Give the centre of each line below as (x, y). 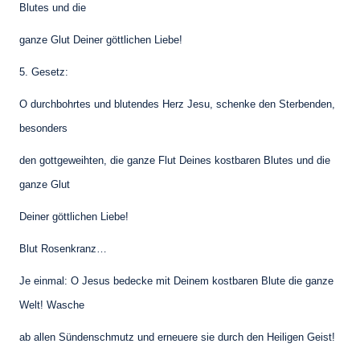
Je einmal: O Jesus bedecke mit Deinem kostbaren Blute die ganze (176, 281)
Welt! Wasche (52, 305)
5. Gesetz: (44, 72)
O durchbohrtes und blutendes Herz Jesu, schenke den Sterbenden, (177, 104)
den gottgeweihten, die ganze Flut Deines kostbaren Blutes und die (175, 161)
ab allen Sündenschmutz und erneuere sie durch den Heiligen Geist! (177, 337)
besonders (43, 129)
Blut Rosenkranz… (63, 249)
